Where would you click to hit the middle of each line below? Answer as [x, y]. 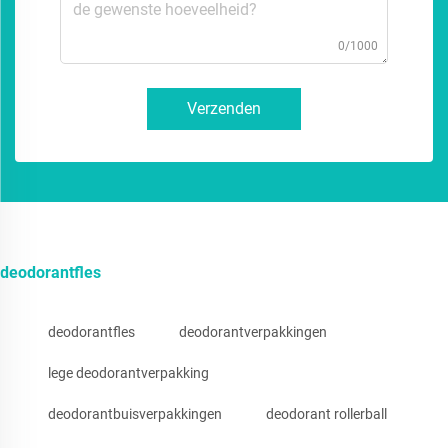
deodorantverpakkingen [253, 332]
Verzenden [224, 109]
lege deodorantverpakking [128, 373]
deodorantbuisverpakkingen [135, 414]
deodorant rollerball [326, 414]
